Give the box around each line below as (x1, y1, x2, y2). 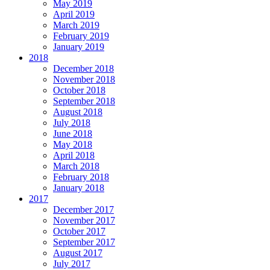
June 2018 (53, 128, 92, 139)
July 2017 (53, 258, 90, 269)
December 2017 (53, 204, 114, 215)
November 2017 (53, 215, 115, 225)
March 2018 (53, 160, 99, 171)
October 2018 (53, 84, 105, 95)
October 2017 (53, 225, 105, 236)
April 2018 (53, 149, 95, 160)
